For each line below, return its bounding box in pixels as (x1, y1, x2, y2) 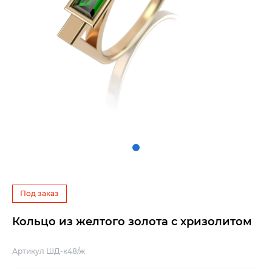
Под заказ (20, 189, 59, 198)
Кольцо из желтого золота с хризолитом (12, 215, 252, 228)
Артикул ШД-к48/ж (12, 246, 85, 256)
